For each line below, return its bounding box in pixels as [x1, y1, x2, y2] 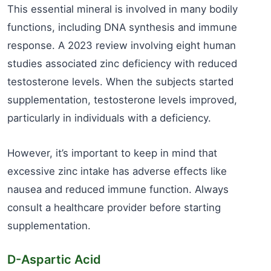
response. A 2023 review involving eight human [7, 39, 236, 51]
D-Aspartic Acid [7, 252, 101, 267]
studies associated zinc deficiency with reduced [7, 57, 237, 70]
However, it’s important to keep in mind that [7, 147, 217, 159]
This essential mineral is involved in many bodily [7, 3, 238, 15]
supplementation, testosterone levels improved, [7, 94, 237, 106]
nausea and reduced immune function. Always [7, 183, 229, 195]
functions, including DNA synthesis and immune [7, 21, 237, 33]
